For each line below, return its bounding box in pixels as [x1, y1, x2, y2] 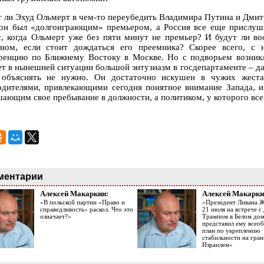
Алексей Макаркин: [40, 189, 108, 199]
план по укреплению [202, 227, 260, 235]
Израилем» [202, 241, 233, 249]
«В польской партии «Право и [40, 199, 125, 206]
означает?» [40, 213, 71, 220]
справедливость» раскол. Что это [40, 206, 133, 213]
